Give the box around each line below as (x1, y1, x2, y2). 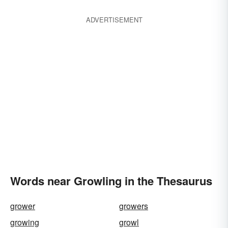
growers (119, 200, 148, 212)
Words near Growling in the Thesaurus (10, 173, 212, 189)
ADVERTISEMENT (85, 15, 142, 24)
